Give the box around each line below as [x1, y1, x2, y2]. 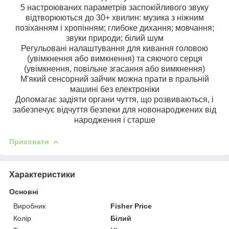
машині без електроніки [70, 84, 159, 94]
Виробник [13, 201, 45, 210]
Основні [9, 187, 38, 196]
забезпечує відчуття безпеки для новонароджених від [13, 105, 216, 114]
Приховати [9, 137, 49, 146]
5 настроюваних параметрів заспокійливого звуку [20, 3, 209, 12]
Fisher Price [110, 201, 152, 210]
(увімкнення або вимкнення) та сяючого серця [27, 54, 202, 63]
